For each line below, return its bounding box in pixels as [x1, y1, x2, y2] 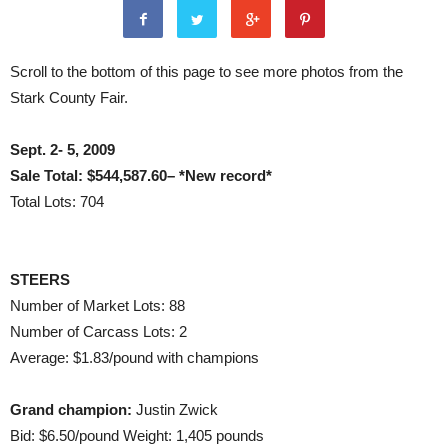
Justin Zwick [132, 401, 218, 418]
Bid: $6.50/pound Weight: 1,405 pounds [10, 427, 264, 444]
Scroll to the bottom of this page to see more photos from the [10, 63, 403, 80]
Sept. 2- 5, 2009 [10, 141, 115, 158]
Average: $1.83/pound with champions [10, 349, 259, 366]
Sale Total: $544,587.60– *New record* [10, 167, 272, 184]
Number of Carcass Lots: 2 [10, 323, 187, 340]
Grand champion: [10, 401, 132, 418]
